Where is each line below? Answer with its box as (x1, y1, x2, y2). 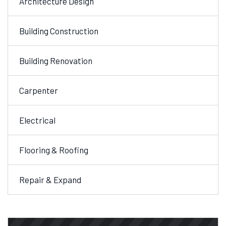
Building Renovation (19, 55, 92, 66)
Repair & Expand (19, 175, 81, 185)
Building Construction (19, 26, 98, 36)
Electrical (19, 115, 55, 126)
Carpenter (19, 85, 58, 96)
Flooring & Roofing (19, 145, 88, 155)
